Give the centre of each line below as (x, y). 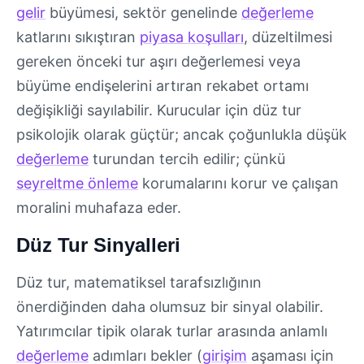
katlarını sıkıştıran (78, 37)
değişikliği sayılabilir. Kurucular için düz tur (159, 110)
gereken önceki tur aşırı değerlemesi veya (158, 62)
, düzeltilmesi (288, 37)
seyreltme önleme (77, 184)
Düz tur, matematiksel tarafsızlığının (139, 282)
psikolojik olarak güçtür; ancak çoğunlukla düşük (182, 135)
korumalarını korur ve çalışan (238, 184)
